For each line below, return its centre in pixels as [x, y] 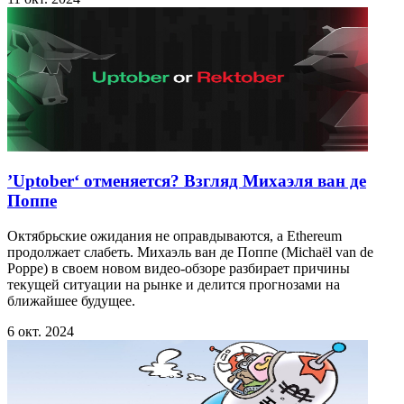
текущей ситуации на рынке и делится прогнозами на [174, 284]
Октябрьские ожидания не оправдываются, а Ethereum [174, 235]
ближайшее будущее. [71, 300]
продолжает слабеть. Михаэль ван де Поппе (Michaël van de [190, 252]
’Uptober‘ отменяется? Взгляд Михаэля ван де [187, 181]
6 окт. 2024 [41, 331]
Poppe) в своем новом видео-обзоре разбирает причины [179, 268]
